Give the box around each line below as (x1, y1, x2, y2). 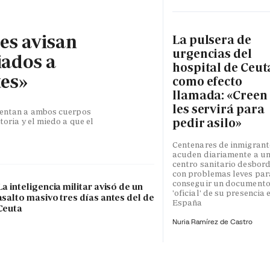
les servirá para (172, 101, 265, 117)
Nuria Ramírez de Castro (172, 217, 253, 227)
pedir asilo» (172, 115, 242, 131)
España (172, 197, 202, 209)
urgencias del (172, 45, 252, 61)
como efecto (172, 73, 242, 89)
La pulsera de (172, 31, 251, 48)
